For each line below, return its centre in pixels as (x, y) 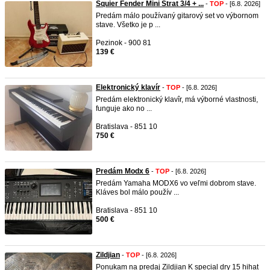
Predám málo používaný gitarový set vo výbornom (177, 16)
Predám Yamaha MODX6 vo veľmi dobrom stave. (176, 183)
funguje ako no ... (124, 108)
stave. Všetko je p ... (128, 25)
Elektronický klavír (128, 87)
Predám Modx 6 (123, 171)
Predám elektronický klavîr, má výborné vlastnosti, (177, 99)
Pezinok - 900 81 (124, 43)
